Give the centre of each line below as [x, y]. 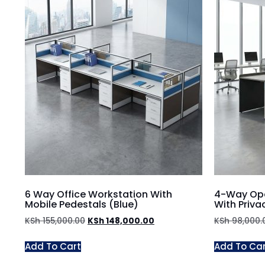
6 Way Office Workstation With [98, 194]
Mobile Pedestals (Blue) [82, 204]
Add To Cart [53, 246]
